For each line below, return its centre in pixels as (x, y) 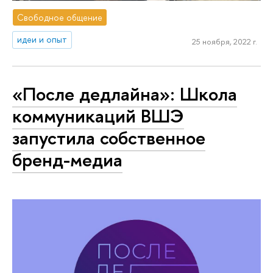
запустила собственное (109, 138)
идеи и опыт (42, 40)
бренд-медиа (67, 160)
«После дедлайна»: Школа (125, 94)
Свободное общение (60, 17)
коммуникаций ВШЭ (98, 116)
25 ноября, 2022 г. (224, 42)
